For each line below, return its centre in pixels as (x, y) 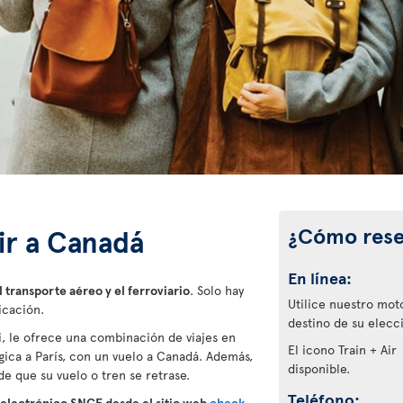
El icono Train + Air (344, 349)
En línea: (319, 278)
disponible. (318, 368)
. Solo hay (217, 290)
